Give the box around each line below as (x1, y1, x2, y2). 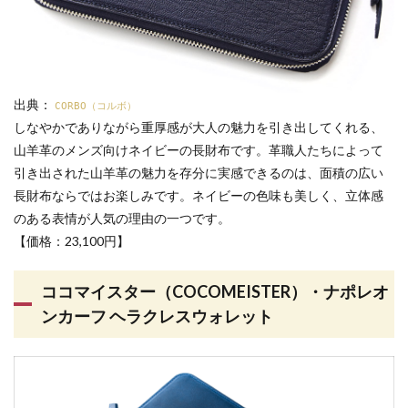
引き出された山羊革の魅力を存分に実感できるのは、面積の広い (14, 164, 383, 180)
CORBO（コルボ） (55, 98, 137, 112)
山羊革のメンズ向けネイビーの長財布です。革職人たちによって (14, 141, 383, 158)
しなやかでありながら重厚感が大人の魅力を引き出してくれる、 (14, 118, 383, 135)
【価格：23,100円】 (14, 232, 129, 249)
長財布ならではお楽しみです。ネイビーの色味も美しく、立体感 (14, 187, 383, 203)
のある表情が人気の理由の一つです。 (14, 209, 230, 226)
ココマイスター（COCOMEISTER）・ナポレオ (41, 281, 389, 302)
